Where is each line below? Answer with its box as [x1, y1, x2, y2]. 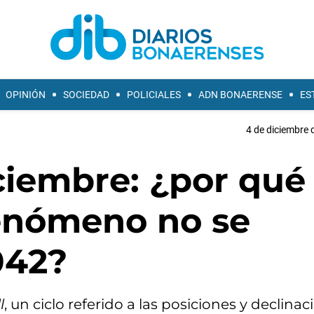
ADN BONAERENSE [198, 89, 282, 100]
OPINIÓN [6, 89, 46, 100]
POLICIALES [127, 89, 181, 100]
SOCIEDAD [63, 89, 109, 100]
